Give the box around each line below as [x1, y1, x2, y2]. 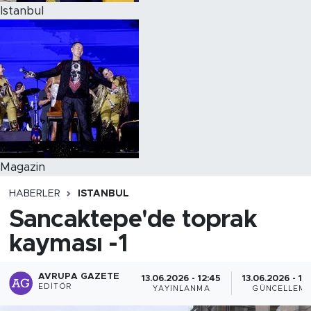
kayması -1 [8, 231, 128, 256]
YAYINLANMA [152, 285, 210, 292]
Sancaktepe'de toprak [8, 207, 257, 232]
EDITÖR [38, 283, 72, 291]
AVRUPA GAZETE [38, 272, 120, 282]
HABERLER [8, 189, 60, 199]
